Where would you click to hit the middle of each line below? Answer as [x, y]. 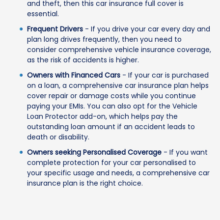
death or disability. [58, 137]
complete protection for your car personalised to [111, 163]
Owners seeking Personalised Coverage [94, 152]
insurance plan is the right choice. [85, 183]
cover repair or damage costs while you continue [111, 96]
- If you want [185, 152]
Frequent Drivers [55, 29]
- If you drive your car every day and [147, 29]
